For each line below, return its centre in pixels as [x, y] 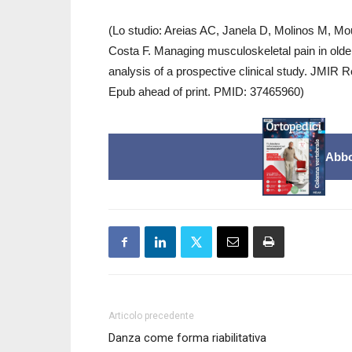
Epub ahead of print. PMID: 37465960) [206, 92]
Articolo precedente [151, 316]
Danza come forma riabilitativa [187, 338]
